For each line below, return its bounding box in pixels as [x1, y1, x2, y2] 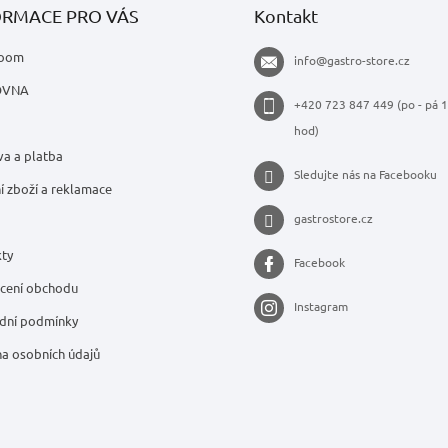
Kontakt [254, 4, 318, 26]
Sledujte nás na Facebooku [294, 165, 437, 182]
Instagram [294, 297, 348, 314]
